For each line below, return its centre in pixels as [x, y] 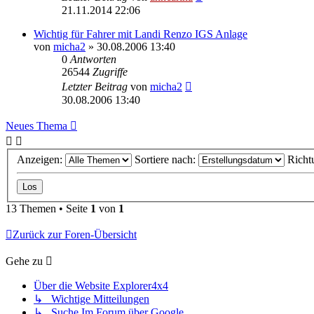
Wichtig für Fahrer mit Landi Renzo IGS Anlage [141, 34]
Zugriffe [110, 71]
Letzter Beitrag [96, 86]
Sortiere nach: [166, 160]
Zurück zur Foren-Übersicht [75, 235]
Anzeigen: [41, 160]
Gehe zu [24, 261]
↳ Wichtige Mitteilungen [91, 299]
